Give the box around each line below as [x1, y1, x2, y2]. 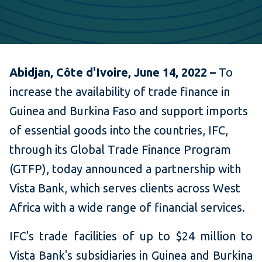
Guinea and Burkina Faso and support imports [9, 104, 248, 118]
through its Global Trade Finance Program [9, 143, 231, 157]
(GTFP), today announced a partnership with [9, 162, 241, 176]
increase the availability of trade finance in [9, 85, 230, 99]
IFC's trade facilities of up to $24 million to [9, 229, 253, 243]
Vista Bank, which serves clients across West [9, 181, 240, 195]
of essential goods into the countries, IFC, [9, 123, 228, 137]
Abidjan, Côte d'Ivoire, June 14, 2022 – [9, 65, 219, 80]
